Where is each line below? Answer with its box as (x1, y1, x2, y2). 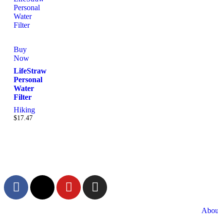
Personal (14, 75, 42, 84)
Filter (14, 92, 32, 101)
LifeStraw (14, 66, 47, 75)
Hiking (14, 105, 35, 114)
